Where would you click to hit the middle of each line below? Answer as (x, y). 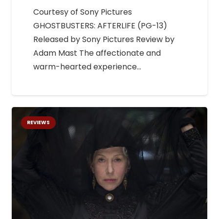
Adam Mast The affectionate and (97, 53)
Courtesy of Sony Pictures (83, 12)
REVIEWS (39, 123)
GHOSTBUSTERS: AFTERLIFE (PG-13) (100, 25)
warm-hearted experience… (87, 66)
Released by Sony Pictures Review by (104, 39)
